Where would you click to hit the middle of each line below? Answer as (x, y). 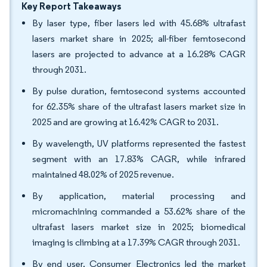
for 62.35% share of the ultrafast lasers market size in (139, 106)
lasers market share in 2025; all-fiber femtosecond (139, 38)
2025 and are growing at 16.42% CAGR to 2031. (125, 122)
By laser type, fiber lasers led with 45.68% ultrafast (139, 23)
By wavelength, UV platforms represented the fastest (139, 143)
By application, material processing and (139, 196)
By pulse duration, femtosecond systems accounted (139, 91)
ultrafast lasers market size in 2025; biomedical (139, 227)
